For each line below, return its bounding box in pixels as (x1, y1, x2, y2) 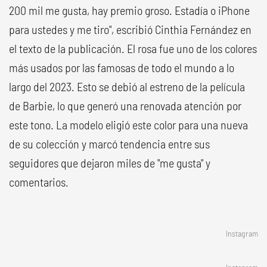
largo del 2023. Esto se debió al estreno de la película (9, 79, 245, 94)
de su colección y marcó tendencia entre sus (9, 136, 210, 151)
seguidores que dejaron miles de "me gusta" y (9, 156, 210, 170)
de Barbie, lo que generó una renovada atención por (9, 98, 241, 113)
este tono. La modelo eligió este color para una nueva (9, 117, 248, 132)
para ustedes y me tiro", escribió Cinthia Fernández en (9, 22, 252, 36)
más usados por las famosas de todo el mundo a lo (9, 60, 234, 74)
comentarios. (9, 175, 69, 189)
